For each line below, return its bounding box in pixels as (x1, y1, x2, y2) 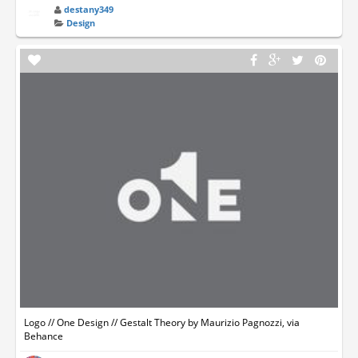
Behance (24, 328, 63, 343)
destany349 (64, 3, 114, 15)
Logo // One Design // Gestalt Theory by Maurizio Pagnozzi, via (24, 315, 300, 329)
